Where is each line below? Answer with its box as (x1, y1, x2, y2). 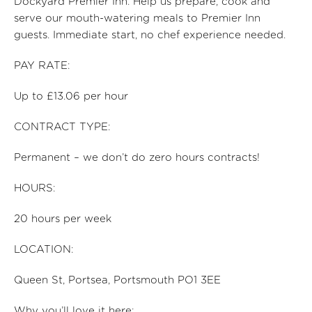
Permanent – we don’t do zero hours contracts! (14, 153, 260, 163)
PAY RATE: (14, 61, 72, 71)
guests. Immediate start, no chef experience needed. (14, 30, 289, 40)
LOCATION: (14, 244, 76, 255)
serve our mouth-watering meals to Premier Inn (14, 13, 260, 24)
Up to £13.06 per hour (14, 91, 132, 102)
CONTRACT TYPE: (14, 122, 113, 132)
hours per (31, 214, 81, 224)
